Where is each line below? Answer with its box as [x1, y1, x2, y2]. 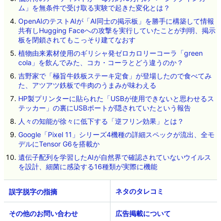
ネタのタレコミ [115, 186, 164, 195]
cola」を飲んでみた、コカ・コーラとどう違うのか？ [18, 58, 184, 67]
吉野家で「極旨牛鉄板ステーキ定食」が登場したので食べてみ [18, 71, 212, 80]
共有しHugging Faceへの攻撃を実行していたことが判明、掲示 [18, 26, 216, 35]
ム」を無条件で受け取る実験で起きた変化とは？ [18, 3, 170, 12]
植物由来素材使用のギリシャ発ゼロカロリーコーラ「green [18, 48, 203, 57]
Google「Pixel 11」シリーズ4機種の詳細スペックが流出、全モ [18, 130, 215, 139]
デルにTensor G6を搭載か [18, 139, 100, 148]
